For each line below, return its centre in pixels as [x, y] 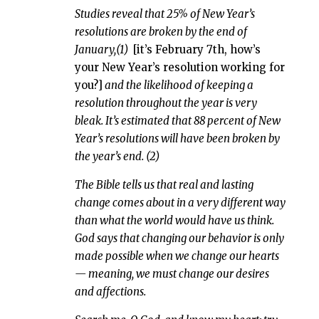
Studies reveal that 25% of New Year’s [164, 14]
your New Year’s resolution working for [179, 67]
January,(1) [101, 49]
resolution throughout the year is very [166, 103]
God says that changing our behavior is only [179, 238]
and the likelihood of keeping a [178, 85]
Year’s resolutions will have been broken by [177, 138]
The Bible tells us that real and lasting [164, 184]
